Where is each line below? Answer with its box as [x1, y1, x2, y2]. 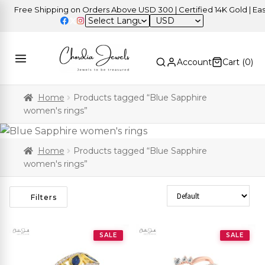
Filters [30, 192, 57, 202]
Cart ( [222, 57, 245, 68]
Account [177, 57, 212, 68]
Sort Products [167, 185, 224, 199]
